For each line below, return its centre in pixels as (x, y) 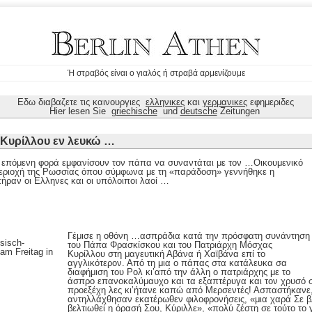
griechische (134, 111)
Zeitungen (240, 111)
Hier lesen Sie (80, 111)
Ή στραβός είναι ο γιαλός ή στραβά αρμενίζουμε (156, 73)
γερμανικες (225, 102)
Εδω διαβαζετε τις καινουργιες (81, 102)
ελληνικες (165, 102)
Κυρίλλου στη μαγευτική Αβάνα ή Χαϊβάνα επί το (166, 254)
